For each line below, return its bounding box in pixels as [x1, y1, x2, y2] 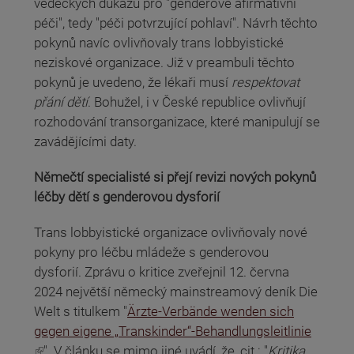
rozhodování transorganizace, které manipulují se [34, 113, 320, 130]
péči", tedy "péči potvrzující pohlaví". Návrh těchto [34, 14, 318, 31]
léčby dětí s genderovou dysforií [34, 188, 220, 205]
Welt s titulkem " [34, 303, 127, 320]
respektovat [232, 73, 299, 90]
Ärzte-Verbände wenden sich [127, 303, 294, 320]
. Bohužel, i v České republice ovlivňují [88, 93, 306, 110]
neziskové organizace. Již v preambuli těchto [34, 54, 295, 70]
